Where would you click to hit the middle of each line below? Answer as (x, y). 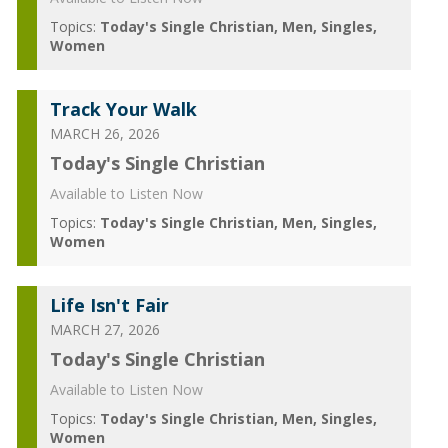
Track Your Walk (123, 109)
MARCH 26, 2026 (104, 133)
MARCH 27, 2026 (104, 329)
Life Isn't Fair (109, 305)
